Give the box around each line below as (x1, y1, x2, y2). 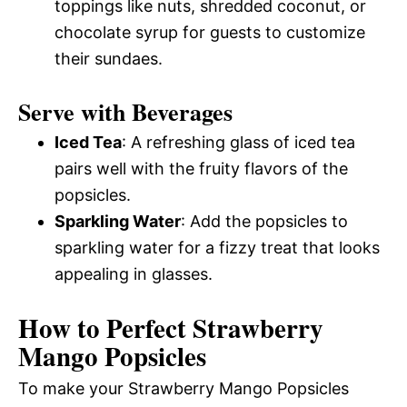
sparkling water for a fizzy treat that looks (55, 237, 380, 257)
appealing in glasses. (55, 263, 213, 283)
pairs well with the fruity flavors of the (55, 158, 348, 178)
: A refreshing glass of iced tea (122, 132, 355, 152)
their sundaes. (55, 48, 163, 68)
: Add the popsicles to (181, 211, 348, 231)
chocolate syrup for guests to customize (55, 22, 365, 42)
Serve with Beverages (18, 94, 233, 129)
